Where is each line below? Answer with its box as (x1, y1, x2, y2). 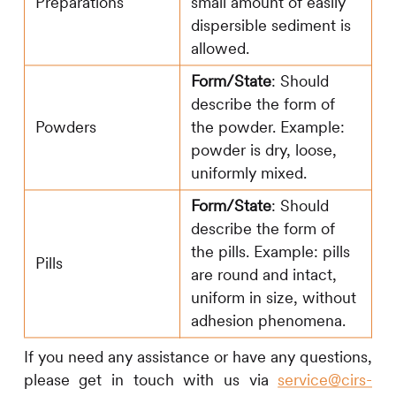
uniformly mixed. (190, 163, 307, 184)
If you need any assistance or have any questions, (23, 346, 373, 368)
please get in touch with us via (23, 369, 278, 391)
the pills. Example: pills (190, 241, 350, 263)
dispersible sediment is (190, 15, 351, 36)
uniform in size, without (190, 287, 356, 308)
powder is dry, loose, (190, 140, 337, 161)
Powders (34, 117, 96, 138)
